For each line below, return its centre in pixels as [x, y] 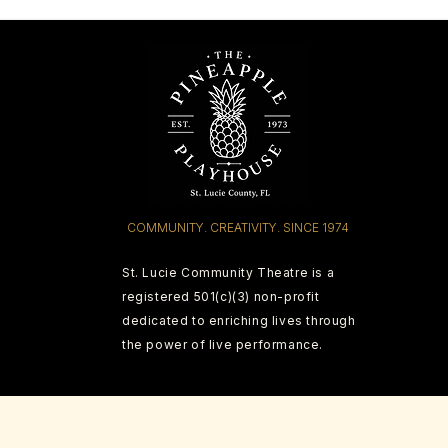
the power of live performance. [223, 344]
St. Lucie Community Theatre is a [228, 272]
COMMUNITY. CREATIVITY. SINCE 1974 [238, 227]
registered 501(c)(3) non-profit [221, 296]
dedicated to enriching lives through [241, 320]
